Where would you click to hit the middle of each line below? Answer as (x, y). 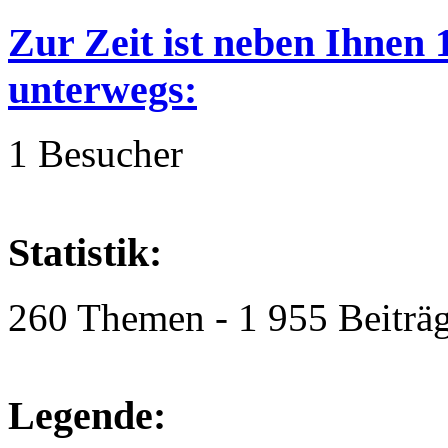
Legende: (87, 416)
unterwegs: (102, 89)
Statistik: (85, 253)
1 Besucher (95, 154)
